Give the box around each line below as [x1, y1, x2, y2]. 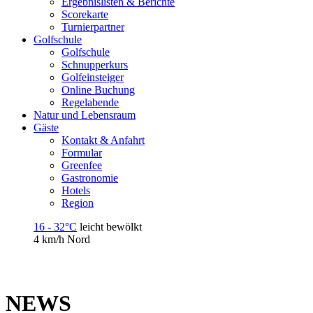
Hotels [61, 184, 90, 196]
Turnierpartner [61, 21, 124, 33]
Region [61, 197, 94, 209]
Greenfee [61, 159, 102, 171]
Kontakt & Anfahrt [61, 134, 145, 146]
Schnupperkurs [61, 59, 128, 71]
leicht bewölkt [80, 221, 142, 233]
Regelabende [61, 96, 119, 108]
